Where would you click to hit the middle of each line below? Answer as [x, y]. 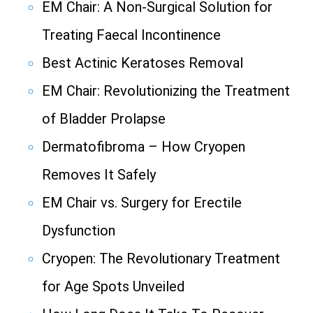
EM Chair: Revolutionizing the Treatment [166, 91]
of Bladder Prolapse [104, 119]
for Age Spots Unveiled [113, 287]
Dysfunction [79, 231]
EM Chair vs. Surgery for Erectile [142, 203]
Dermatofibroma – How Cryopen [144, 147]
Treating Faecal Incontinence [131, 35]
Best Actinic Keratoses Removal [143, 63]
